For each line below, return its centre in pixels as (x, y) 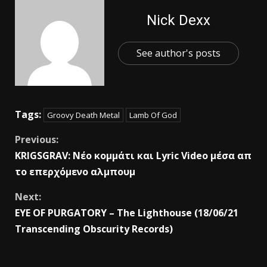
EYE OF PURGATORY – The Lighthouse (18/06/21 (127, 213)
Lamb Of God (153, 115)
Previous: (37, 140)
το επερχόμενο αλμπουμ (75, 172)
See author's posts (178, 53)
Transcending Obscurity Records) (94, 229)
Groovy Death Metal (83, 115)
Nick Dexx (178, 21)
